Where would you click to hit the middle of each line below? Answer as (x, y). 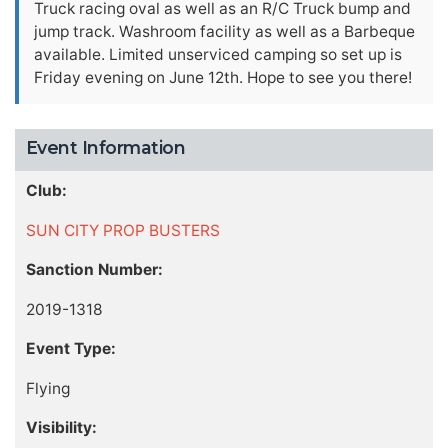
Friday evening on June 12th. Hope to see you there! (223, 77)
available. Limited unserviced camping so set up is (218, 54)
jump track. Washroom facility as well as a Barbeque (224, 31)
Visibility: (61, 428)
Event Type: (70, 349)
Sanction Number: (94, 270)
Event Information (105, 147)
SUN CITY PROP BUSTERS (122, 230)
